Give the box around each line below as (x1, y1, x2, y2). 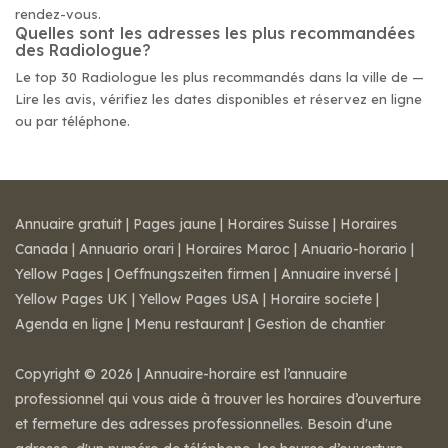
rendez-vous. (15, 6, 101, 22)
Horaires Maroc (185, 240, 290, 258)
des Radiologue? (15, 40, 151, 60)
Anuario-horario (301, 240, 407, 258)
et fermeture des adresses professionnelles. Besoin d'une (15, 415, 392, 433)
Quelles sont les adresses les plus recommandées (15, 23, 415, 43)
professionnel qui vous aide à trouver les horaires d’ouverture (15, 390, 421, 408)
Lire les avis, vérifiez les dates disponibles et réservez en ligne (15, 91, 422, 107)
